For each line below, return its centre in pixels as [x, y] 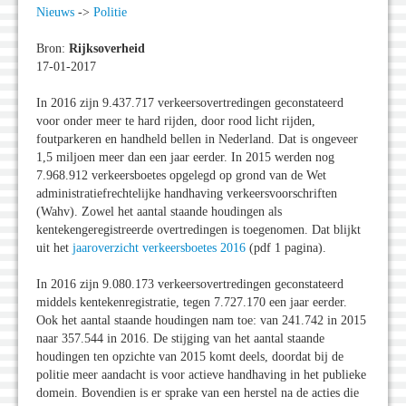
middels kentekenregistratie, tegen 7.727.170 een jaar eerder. [192, 303]
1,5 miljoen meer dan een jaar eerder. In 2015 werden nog [185, 158]
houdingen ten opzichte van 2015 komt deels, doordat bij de [190, 357]
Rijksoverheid [107, 49]
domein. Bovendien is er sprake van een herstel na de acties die [198, 393]
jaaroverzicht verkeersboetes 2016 [159, 248]
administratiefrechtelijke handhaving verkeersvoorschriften [187, 194]
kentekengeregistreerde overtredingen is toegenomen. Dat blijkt [198, 230]
